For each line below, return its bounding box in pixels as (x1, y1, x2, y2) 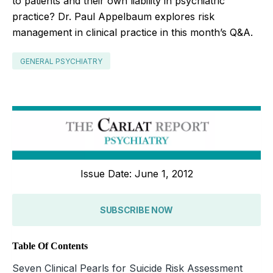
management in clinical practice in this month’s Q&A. (12, 26, 253, 38)
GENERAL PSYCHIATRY (20, 56, 102, 66)
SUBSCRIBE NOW (99, 204, 174, 215)
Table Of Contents (12, 240, 88, 251)
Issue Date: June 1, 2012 (80, 167, 193, 180)
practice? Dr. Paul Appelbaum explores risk (12, 10, 214, 23)
